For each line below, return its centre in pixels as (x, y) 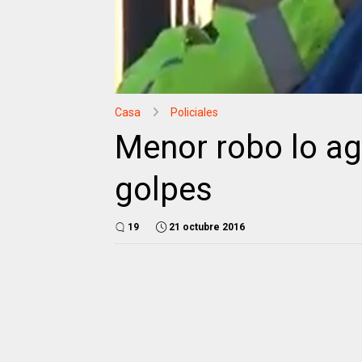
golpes (164, 189)
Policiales (194, 112)
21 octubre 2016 (207, 227)
